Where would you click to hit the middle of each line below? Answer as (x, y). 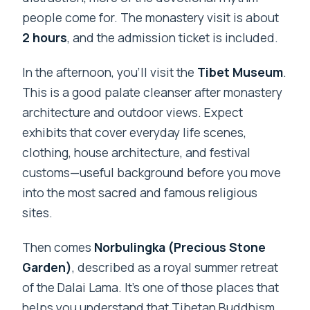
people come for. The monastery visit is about (151, 18)
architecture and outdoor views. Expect (133, 112)
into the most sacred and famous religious (140, 193)
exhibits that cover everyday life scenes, (135, 133)
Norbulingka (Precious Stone (180, 247)
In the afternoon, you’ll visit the (110, 72)
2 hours (45, 38)
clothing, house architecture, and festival (137, 153)
